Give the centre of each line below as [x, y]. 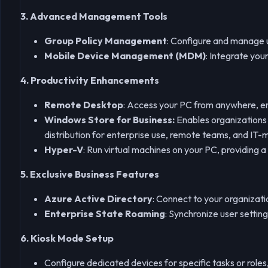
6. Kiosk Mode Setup [67, 238]
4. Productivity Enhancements [90, 80]
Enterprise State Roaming [105, 214]
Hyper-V [64, 150]
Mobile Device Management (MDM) [125, 56]
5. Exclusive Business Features [90, 174]
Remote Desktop [84, 105]
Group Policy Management [106, 41]
